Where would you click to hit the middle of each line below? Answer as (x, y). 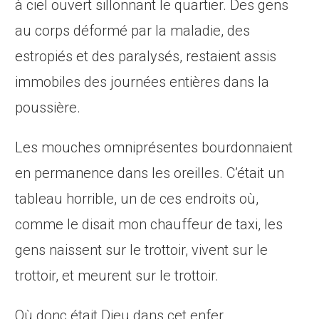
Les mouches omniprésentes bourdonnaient (154, 148)
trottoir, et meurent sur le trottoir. (117, 276)
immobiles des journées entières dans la (142, 82)
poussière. (48, 108)
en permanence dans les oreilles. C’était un (150, 173)
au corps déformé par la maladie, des (133, 31)
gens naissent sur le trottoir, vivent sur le (142, 250)
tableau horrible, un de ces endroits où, (137, 199)
